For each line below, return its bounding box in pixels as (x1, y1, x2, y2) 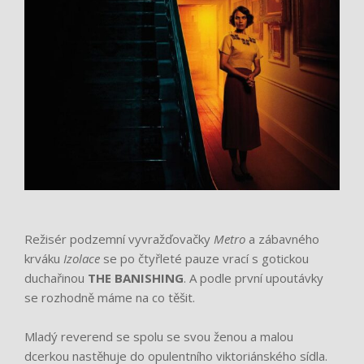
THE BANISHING (88, 269, 184, 286)
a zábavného (245, 230, 319, 247)
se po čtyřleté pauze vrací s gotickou (100, 249, 309, 266)
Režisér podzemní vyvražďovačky (24, 230, 214, 247)
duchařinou (24, 269, 88, 286)
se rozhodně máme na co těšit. (24, 288, 195, 305)
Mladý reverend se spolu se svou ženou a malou (24, 327, 293, 344)
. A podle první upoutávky (184, 269, 323, 286)
